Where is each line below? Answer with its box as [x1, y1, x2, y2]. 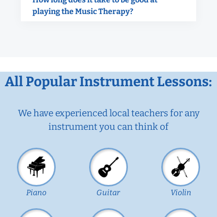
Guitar [96, 187, 121, 197]
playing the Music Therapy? [32, 6, 133, 16]
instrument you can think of [48, 121, 169, 132]
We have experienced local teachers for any [17, 107, 200, 119]
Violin [170, 187, 191, 197]
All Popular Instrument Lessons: [5, 73, 212, 90]
